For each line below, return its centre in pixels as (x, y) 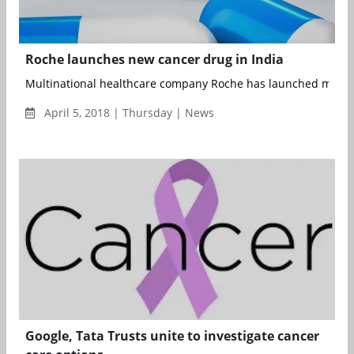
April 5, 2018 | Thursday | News (128, 112)
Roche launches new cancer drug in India (154, 59)
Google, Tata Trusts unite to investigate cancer (172, 335)
